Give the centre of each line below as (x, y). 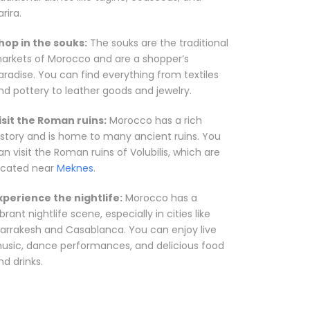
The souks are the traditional (157, 43)
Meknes (75, 168)
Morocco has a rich (154, 121)
